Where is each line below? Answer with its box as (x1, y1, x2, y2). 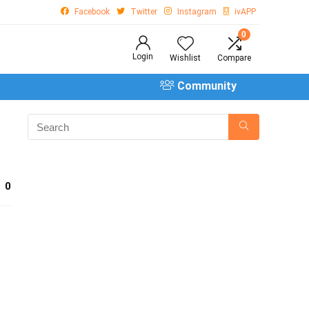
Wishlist (170, 53, 201, 63)
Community (177, 79, 237, 92)
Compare (217, 53, 251, 63)
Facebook (74, 7, 110, 17)
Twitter (130, 7, 157, 17)
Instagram (177, 7, 217, 17)
